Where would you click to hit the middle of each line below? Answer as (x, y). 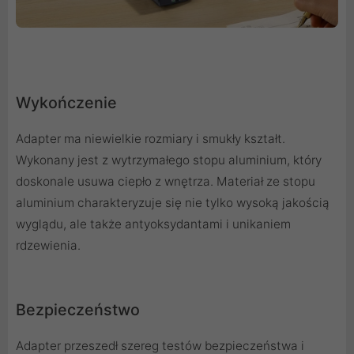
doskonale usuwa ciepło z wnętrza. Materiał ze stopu (166, 181)
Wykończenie (66, 102)
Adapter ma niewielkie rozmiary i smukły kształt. (151, 138)
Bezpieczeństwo (78, 309)
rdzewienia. (48, 245)
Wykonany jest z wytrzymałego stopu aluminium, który (169, 160)
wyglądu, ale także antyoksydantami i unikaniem (153, 224)
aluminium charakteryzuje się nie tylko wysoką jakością (173, 202)
